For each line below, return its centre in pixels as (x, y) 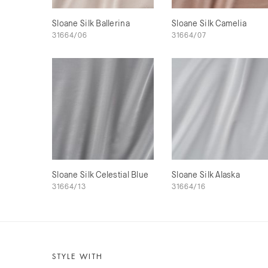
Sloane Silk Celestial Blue (100, 175)
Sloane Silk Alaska (206, 175)
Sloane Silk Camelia (209, 23)
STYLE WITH (77, 256)
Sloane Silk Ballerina (91, 23)
